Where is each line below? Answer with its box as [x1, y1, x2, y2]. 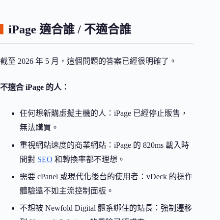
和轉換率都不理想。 [53, 155, 125, 164]
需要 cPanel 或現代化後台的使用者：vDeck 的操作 [20, 172, 192, 181]
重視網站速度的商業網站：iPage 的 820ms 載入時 [20, 140, 189, 149]
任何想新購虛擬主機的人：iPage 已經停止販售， [20, 109, 188, 118]
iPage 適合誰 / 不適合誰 [8, 23, 131, 36]
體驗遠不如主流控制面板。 [20, 187, 114, 195]
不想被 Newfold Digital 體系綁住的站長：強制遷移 [20, 204, 192, 213]
